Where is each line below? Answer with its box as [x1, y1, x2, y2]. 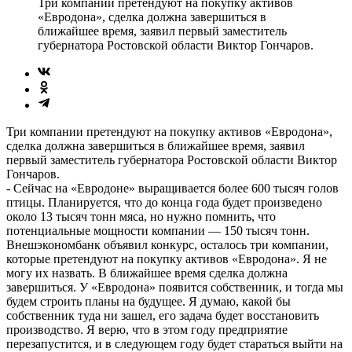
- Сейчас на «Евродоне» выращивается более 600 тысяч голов [6, 181, 339, 195]
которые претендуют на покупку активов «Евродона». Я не [6, 251, 327, 266]
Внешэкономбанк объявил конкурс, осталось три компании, [6, 237, 328, 251]
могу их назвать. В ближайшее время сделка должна [6, 266, 288, 280]
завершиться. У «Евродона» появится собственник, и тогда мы [6, 280, 343, 294]
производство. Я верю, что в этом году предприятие [6, 322, 288, 336]
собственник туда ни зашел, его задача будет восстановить [6, 308, 319, 322]
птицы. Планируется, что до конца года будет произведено [6, 195, 322, 209]
